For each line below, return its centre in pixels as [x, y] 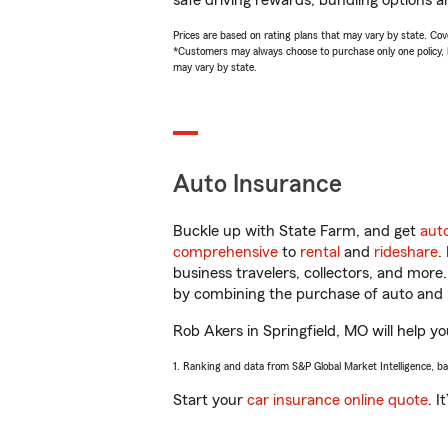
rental [320, 252]
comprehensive [225, 252]
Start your [210, 400]
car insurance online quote [337, 400]
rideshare [406, 252]
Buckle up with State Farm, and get [296, 231]
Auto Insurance [257, 184]
